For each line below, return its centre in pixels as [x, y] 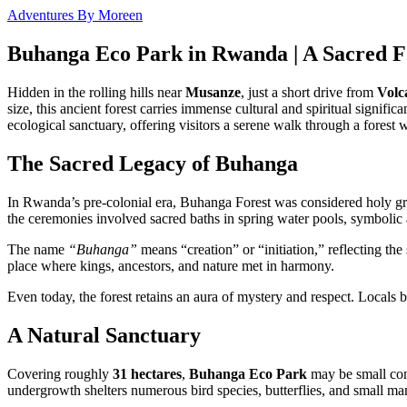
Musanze [213, 92]
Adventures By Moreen [75, 15]
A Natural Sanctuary [104, 335]
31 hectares [147, 373]
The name [38, 249]
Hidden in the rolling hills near [96, 92]
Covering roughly [60, 373]
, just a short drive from [309, 92]
